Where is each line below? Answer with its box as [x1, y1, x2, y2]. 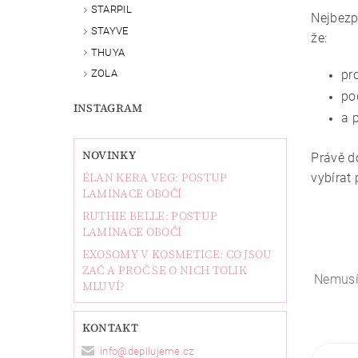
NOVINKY [82, 147, 137, 164]
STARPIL [90, 3, 133, 15]
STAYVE [90, 24, 129, 37]
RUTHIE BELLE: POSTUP [82, 208, 218, 225]
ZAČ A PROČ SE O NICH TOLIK [82, 262, 248, 279]
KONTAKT [82, 320, 139, 336]
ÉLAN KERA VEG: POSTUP [82, 169, 228, 186]
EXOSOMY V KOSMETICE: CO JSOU [82, 246, 272, 263]
